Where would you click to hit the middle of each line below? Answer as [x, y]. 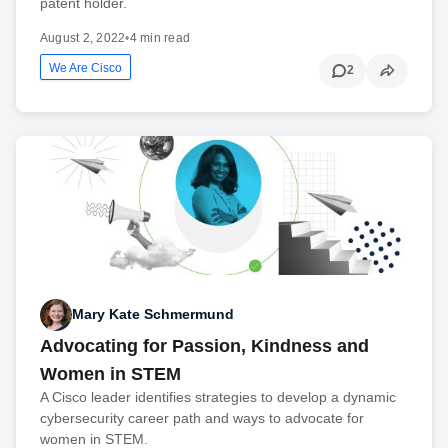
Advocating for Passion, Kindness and [204, 345]
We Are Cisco [85, 67]
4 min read [160, 37]
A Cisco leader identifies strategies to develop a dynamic [218, 396]
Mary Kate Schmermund [153, 314]
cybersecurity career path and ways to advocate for [202, 417]
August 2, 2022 [83, 37]
